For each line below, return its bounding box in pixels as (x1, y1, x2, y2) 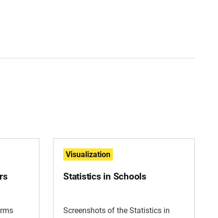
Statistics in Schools (63, 171, 146, 182)
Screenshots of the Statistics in (63, 206, 170, 216)
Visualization (66, 150, 110, 160)
